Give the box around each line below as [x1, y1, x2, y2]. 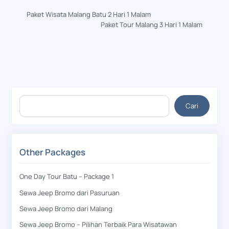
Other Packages [19, 146, 86, 158]
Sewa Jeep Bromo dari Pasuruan [19, 188, 120, 197]
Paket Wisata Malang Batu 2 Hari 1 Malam [26, 9, 151, 19]
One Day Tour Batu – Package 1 [19, 172, 114, 181]
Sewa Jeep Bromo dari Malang [19, 203, 113, 213]
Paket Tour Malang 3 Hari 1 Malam [101, 19, 203, 29]
